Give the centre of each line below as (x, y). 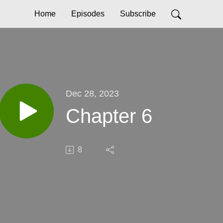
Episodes (88, 14)
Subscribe (138, 14)
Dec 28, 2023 (92, 93)
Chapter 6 (109, 116)
